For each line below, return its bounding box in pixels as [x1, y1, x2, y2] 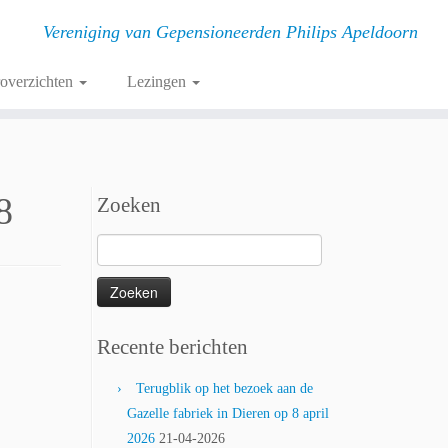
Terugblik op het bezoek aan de [136, 381, 313, 396]
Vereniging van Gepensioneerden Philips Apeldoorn [42, 22, 418, 42]
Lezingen [126, 73, 190, 90]
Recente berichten [97, 335, 248, 359]
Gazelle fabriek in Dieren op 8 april [127, 406, 329, 421]
